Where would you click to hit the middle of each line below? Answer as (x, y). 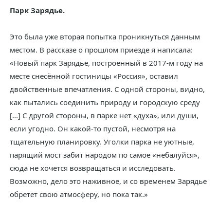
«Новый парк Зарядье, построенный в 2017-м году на (106, 63)
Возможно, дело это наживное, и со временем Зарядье (108, 181)
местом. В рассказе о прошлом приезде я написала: (101, 50)
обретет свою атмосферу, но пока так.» (79, 194)
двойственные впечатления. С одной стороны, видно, (107, 89)
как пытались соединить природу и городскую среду (105, 102)
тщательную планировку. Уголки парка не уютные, (102, 142)
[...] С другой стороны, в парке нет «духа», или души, (104, 115)
